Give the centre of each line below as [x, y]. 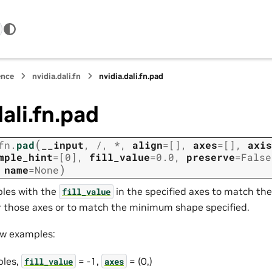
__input [63, 145]
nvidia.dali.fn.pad [131, 76]
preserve [211, 157]
